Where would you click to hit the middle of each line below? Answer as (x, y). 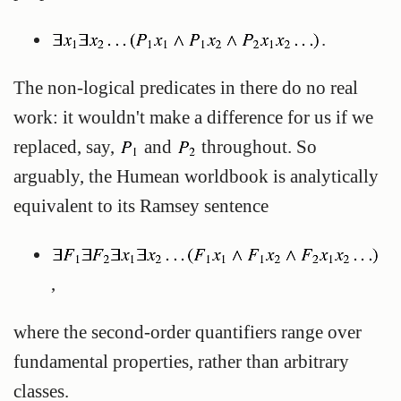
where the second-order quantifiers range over (188, 331)
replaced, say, (66, 147)
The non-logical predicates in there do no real (186, 88)
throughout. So (257, 147)
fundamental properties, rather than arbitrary (181, 361)
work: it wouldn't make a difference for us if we (193, 117)
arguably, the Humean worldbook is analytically (196, 176)
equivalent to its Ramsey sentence (141, 206)
